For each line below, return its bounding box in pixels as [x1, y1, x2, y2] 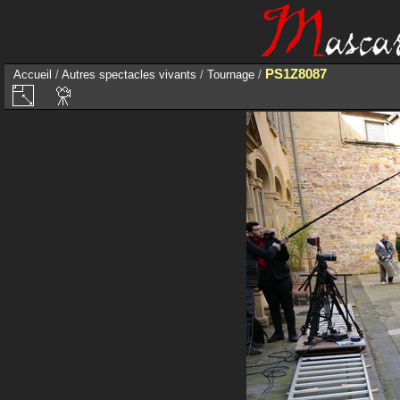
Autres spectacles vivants [62, 68, 196, 81]
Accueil [13, 68, 52, 81]
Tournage [207, 68, 254, 81]
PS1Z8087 [265, 66, 327, 81]
